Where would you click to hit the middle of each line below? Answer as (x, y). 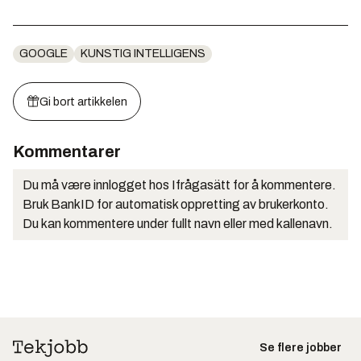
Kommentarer (67, 152)
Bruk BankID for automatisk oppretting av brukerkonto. (176, 205)
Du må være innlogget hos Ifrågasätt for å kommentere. (179, 185)
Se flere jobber (301, 348)
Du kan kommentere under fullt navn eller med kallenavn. (178, 224)
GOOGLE (44, 54)
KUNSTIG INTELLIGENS (143, 54)
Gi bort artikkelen (83, 102)
